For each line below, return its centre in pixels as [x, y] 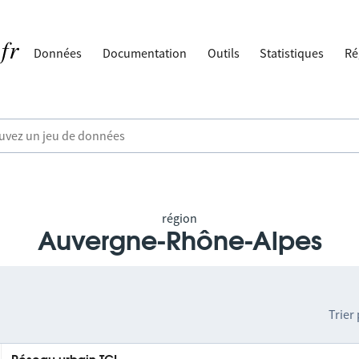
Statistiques [292, 53]
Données [58, 53]
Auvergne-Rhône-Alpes [179, 242]
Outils [223, 53]
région [179, 218]
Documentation [145, 53]
